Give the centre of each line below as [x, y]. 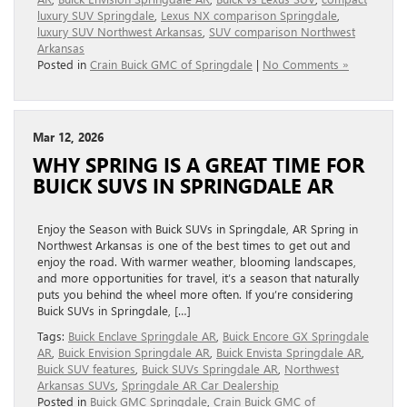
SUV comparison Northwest [282, 32]
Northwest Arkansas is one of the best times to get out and [194, 245]
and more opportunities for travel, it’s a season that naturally [198, 278]
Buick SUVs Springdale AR [210, 369]
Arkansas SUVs [76, 385]
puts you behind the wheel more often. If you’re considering [195, 294]
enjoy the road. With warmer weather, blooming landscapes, [197, 262]
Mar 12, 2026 [68, 137]
